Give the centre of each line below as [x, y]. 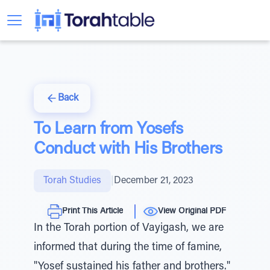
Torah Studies [72, 181]
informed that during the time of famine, [128, 248]
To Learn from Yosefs [108, 130]
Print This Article [93, 211]
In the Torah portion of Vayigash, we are [129, 228]
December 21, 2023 [154, 181]
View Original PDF [192, 211]
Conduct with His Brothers [128, 149]
